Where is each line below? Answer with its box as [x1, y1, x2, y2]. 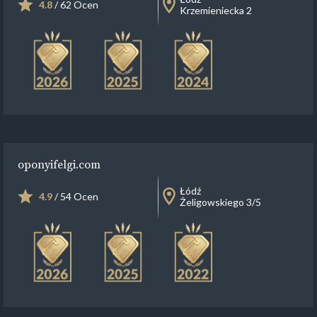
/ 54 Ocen [52, 190, 98, 202]
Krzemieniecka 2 [180, 4, 252, 16]
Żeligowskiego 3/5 [180, 196, 261, 208]
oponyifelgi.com [18, 156, 100, 172]
